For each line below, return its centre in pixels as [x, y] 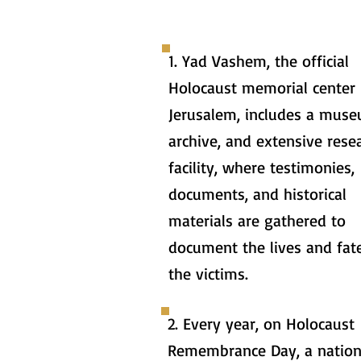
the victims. [208, 274]
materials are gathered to [257, 220]
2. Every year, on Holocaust [261, 324]
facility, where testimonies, [261, 167]
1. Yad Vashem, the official [259, 61]
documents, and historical [257, 194]
